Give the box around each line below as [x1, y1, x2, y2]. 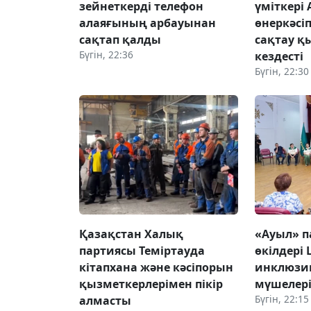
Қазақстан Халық [79, 226, 183, 242]
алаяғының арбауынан [79, 15, 216, 31]
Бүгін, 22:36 [79, 48, 133, 62]
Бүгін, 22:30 [255, 65, 310, 78]
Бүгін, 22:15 [255, 292, 310, 306]
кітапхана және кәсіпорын [79, 260, 233, 276]
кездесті [255, 49, 304, 65]
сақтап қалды [79, 32, 161, 48]
